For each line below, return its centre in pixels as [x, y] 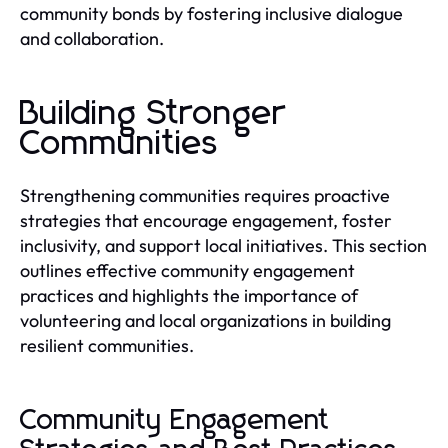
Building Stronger [153, 113]
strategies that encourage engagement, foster [206, 220]
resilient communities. [107, 345]
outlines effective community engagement [187, 270]
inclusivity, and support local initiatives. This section [223, 245]
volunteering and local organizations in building [205, 320]
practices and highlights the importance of [189, 295]
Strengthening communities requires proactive [205, 195]
